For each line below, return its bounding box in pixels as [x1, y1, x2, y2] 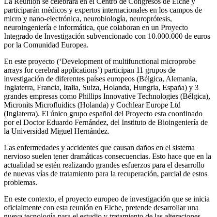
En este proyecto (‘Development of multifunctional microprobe [4, 57, 196, 65]
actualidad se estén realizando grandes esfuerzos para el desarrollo [4, 160, 204, 169]
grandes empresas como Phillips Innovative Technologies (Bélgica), [4, 92, 210, 100]
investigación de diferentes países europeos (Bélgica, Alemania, [4, 74, 197, 83]
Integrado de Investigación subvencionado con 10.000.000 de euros [4, 31, 210, 40]
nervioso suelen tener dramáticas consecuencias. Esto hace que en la [4, 152, 211, 160]
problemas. [4, 178, 37, 186]
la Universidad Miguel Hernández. [4, 126, 109, 135]
